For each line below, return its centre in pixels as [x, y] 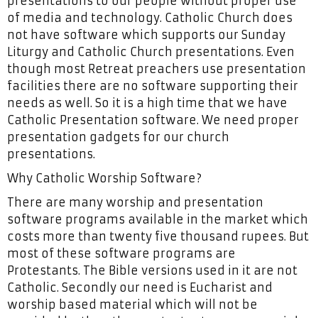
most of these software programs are [121, 253]
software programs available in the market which [158, 219]
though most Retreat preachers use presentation [157, 69]
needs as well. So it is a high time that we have [147, 103]
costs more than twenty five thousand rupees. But [158, 236]
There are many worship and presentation [135, 202]
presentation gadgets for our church [118, 137]
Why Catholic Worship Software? [104, 178]
